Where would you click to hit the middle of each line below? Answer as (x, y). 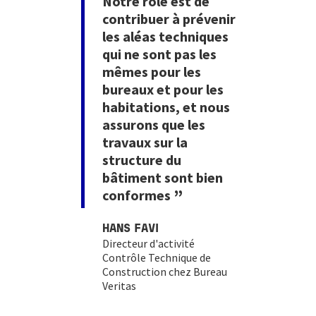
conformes (138, 195)
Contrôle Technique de (157, 257)
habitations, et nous (166, 107)
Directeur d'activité (149, 243)
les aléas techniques (166, 36)
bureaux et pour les (163, 89)
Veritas (120, 286)
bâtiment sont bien (163, 177)
